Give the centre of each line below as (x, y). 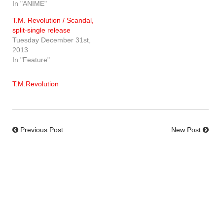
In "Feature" (31, 60)
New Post (186, 130)
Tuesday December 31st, (52, 40)
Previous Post (42, 130)
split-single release (41, 30)
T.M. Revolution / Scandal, (53, 20)
